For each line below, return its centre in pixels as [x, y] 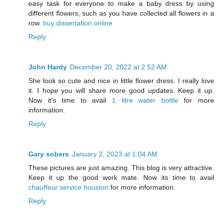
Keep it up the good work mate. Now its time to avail [121, 178]
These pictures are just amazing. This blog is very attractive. [121, 168]
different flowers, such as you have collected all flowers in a [121, 13]
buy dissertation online [78, 23]
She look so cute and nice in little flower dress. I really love [121, 81]
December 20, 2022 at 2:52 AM [118, 67]
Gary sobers [49, 154]
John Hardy [48, 67]
